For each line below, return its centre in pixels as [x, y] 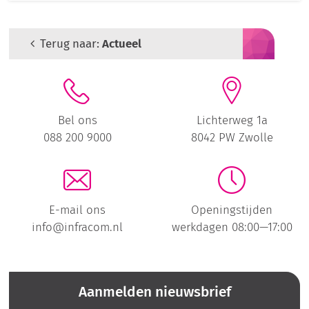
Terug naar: [71, 43]
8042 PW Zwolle [232, 138]
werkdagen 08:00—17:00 [232, 227]
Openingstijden [232, 210]
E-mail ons [77, 210]
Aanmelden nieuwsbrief [154, 291]
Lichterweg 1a [232, 120]
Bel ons [77, 120]
